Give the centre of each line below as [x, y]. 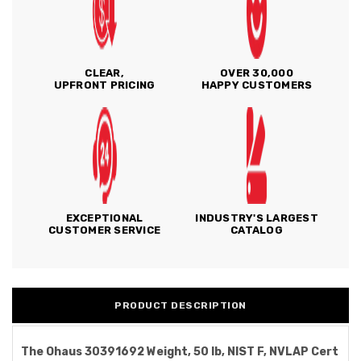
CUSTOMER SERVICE [104, 230]
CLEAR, [104, 73]
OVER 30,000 [257, 73]
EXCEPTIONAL [104, 218]
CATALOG [257, 230]
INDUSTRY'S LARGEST [257, 218]
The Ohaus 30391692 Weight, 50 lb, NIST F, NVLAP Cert [180, 352]
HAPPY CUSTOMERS [257, 85]
